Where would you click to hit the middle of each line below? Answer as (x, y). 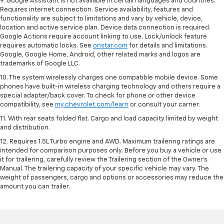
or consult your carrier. (164, 104)
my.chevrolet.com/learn (92, 104)
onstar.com (110, 45)
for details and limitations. (167, 45)
